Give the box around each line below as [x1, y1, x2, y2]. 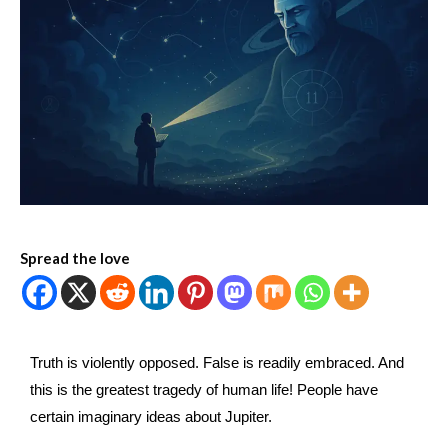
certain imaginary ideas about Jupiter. [30, 408, 272, 426]
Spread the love [20, 249, 130, 268]
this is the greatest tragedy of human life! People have [30, 381, 378, 399]
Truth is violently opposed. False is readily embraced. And [30, 354, 404, 372]
